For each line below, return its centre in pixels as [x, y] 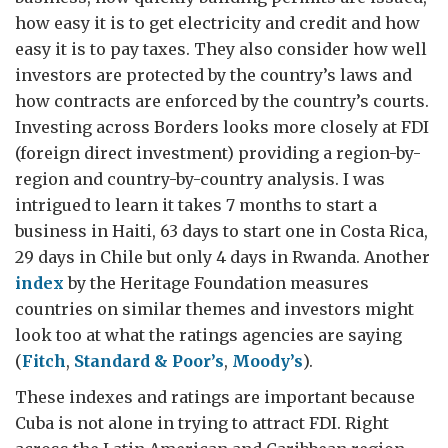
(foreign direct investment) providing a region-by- [218, 153]
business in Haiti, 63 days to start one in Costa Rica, [221, 231]
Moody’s [267, 361]
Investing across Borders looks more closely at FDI [222, 127]
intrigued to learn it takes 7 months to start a [196, 205]
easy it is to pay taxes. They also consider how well [221, 49]
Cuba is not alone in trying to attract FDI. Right [202, 423]
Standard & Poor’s [149, 361]
